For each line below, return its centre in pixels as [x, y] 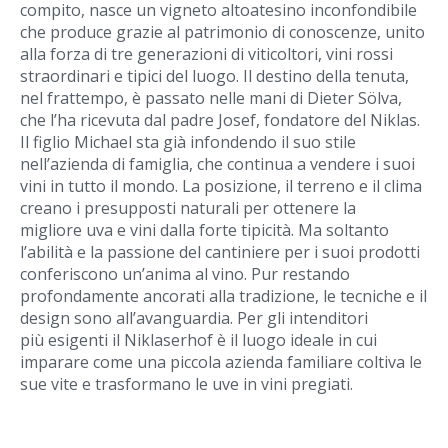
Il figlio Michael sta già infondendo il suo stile [188, 142]
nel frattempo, [76, 98]
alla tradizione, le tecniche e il [318, 296]
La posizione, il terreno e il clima [302, 186]
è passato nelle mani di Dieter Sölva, [267, 98]
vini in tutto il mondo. [101, 186]
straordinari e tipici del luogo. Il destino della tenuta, [214, 76]
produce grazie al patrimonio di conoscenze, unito [237, 32]
